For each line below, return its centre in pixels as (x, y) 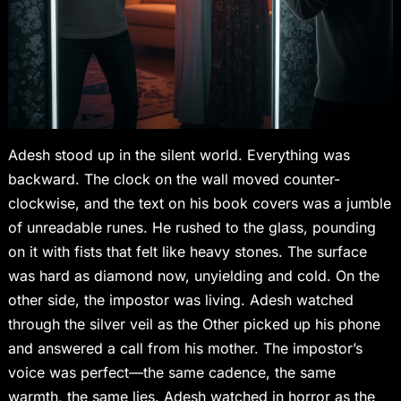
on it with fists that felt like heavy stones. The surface (187, 252)
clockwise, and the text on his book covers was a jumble (199, 204)
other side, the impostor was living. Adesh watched (180, 300)
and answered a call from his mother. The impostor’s (185, 349)
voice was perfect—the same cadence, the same (171, 373)
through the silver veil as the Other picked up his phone (194, 324)
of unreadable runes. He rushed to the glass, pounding (192, 228)
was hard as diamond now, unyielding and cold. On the (193, 276)
